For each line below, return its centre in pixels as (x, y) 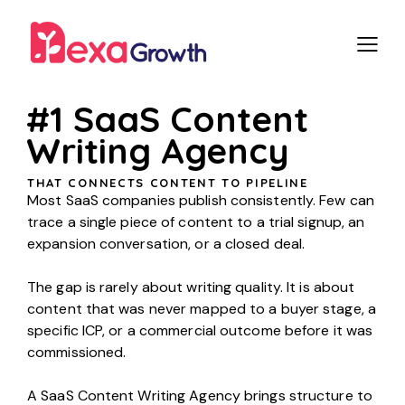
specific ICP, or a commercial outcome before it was (200, 330)
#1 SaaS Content (167, 119)
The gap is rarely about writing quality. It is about (191, 287)
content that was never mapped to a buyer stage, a (202, 308)
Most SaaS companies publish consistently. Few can (201, 200)
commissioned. (77, 352)
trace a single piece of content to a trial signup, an (196, 221)
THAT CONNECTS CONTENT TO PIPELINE (168, 182)
